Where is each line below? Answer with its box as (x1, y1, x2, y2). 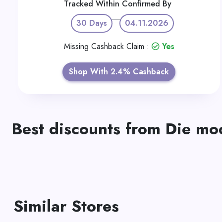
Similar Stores (13, 195, 119, 218)
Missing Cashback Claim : (63, 41, 152, 52)
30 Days (76, 17, 107, 29)
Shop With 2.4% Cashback (69, 66, 169, 77)
